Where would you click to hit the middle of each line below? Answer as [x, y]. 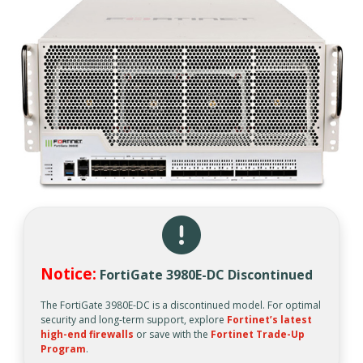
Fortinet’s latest [269, 320]
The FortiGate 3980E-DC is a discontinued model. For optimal [181, 305]
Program [63, 349]
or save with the [172, 335]
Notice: [68, 274]
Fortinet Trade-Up [258, 335]
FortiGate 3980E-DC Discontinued [206, 275]
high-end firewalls [87, 335]
